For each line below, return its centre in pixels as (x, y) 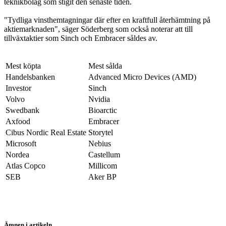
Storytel (101, 133)
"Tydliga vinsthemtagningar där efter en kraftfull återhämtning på (107, 20)
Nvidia (99, 99)
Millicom (103, 166)
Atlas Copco (25, 166)
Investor (18, 88)
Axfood (18, 122)
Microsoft (21, 144)
